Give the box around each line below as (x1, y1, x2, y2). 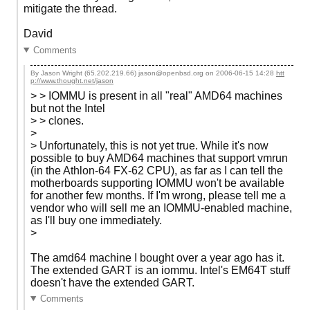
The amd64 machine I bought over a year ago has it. (30, 251, 284, 264)
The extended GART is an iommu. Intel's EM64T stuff (30, 264, 290, 276)
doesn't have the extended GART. (30, 276, 194, 289)
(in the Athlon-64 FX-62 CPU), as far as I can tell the (30, 164, 283, 176)
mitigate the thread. (24, 3, 117, 15)
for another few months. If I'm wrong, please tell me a (30, 189, 286, 201)
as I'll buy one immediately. (30, 214, 162, 226)
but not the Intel (30, 102, 105, 114)
